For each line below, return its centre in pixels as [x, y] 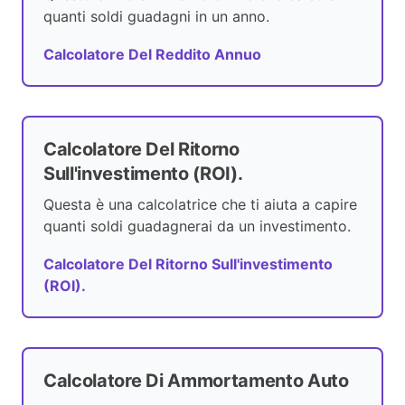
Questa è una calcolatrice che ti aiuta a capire [200, 205]
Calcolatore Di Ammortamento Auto [196, 381]
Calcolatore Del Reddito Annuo [152, 55]
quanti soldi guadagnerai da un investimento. [197, 226]
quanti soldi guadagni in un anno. [156, 17]
